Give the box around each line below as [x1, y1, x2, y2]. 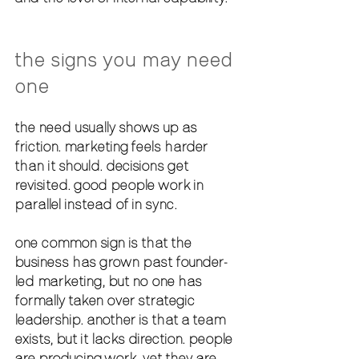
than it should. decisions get [14, 158, 192, 173]
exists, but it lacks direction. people [14, 331, 236, 346]
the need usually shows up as [14, 119, 200, 135]
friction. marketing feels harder [14, 139, 211, 154]
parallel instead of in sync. [14, 196, 177, 212]
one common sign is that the [14, 235, 195, 250]
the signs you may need [14, 47, 238, 71]
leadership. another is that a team [14, 312, 229, 327]
